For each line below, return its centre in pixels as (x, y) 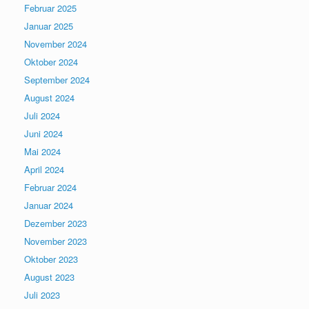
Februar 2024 (50, 187)
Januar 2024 (49, 205)
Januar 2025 (49, 26)
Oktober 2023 (51, 259)
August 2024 (49, 97)
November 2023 (56, 241)
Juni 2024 (43, 133)
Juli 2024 (42, 115)
